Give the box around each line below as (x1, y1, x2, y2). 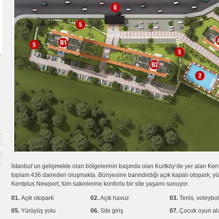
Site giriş (100, 207, 123, 214)
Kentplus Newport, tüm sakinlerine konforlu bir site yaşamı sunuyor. (11, 180, 189, 187)
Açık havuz (100, 195, 129, 201)
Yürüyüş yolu (21, 207, 56, 214)
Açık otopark (21, 195, 54, 201)
